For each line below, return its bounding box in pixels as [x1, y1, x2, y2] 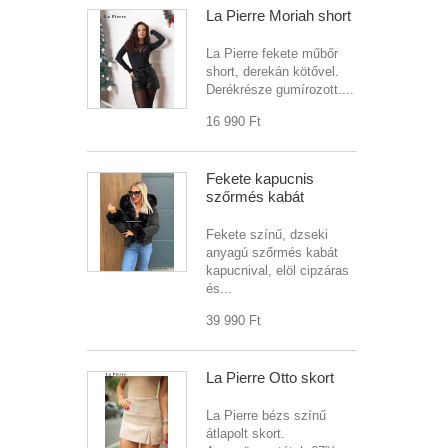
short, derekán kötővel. [206, 64, 339, 79]
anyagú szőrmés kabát [206, 245, 338, 260]
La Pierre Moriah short [206, 7, 351, 24]
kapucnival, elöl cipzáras [206, 263, 349, 278]
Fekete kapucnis [206, 170, 314, 187]
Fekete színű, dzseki [206, 227, 328, 242]
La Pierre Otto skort [206, 369, 334, 386]
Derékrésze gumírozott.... [206, 82, 354, 97]
